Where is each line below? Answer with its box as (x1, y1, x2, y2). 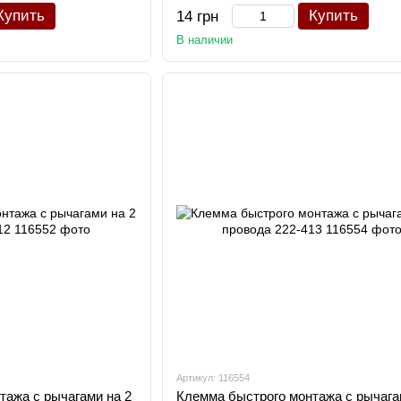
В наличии (175, 33, 233, 47)
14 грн (175, 8, 218, 25)
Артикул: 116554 (175, 372, 250, 383)
